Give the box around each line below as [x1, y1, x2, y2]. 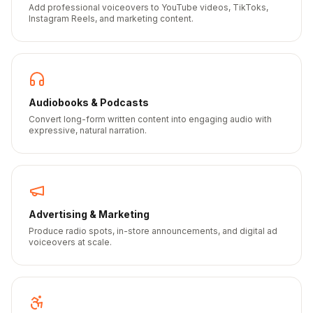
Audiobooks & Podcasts [29, 96, 149, 108]
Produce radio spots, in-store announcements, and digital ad [29, 226, 277, 236]
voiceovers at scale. [29, 237, 112, 247]
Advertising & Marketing [29, 208, 150, 220]
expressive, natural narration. [29, 125, 147, 136]
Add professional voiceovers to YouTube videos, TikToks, [29, 2, 268, 13]
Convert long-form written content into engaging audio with [29, 114, 272, 124]
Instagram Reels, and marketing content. [29, 13, 194, 24]
